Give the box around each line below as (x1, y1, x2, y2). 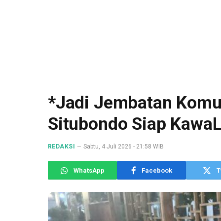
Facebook (141, 166, 172, 174)
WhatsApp (73, 166, 105, 174)
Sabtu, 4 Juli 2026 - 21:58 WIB (83, 143, 164, 150)
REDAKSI (48, 143, 75, 150)
